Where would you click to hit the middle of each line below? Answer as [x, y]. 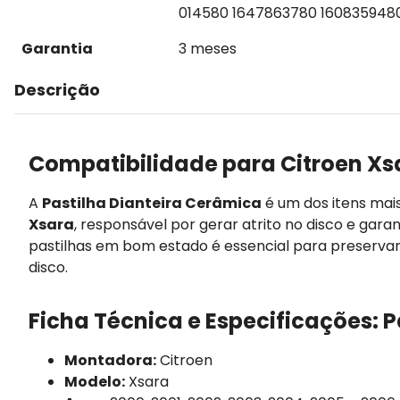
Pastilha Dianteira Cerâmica [152, 203]
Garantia [57, 49]
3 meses [208, 49]
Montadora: [110, 360]
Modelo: [95, 381]
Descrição [57, 90]
